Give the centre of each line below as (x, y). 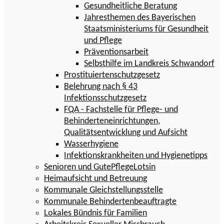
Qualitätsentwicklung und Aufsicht (126, 133)
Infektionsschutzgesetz (105, 98)
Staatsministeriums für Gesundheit (146, 29)
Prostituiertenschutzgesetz (112, 75)
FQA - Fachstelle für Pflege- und (121, 110)
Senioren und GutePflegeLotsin (100, 167)
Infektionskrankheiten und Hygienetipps (136, 156)
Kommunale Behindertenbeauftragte (110, 202)
